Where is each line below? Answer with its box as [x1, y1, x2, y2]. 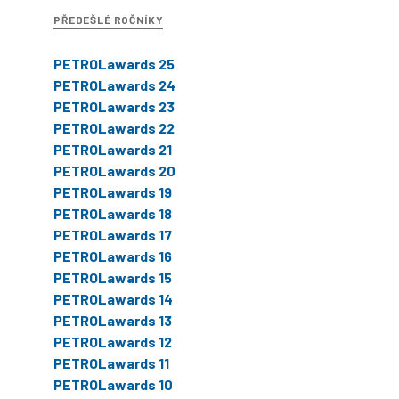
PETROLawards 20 [53, 161, 175, 179]
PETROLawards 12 [53, 332, 172, 350]
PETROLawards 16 [53, 247, 172, 265]
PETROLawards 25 [53, 54, 175, 72]
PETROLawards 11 [53, 354, 169, 371]
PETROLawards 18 [53, 204, 172, 222]
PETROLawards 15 [53, 268, 172, 286]
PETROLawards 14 [53, 289, 173, 307]
